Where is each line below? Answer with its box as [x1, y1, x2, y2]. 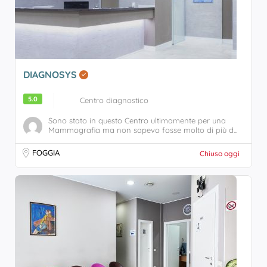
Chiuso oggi [200, 149, 240, 158]
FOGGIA [32, 148, 60, 157]
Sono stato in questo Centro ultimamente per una [48, 116, 226, 125]
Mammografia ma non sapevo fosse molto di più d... [48, 125, 237, 135]
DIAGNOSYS [23, 69, 79, 80]
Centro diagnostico [80, 95, 148, 105]
